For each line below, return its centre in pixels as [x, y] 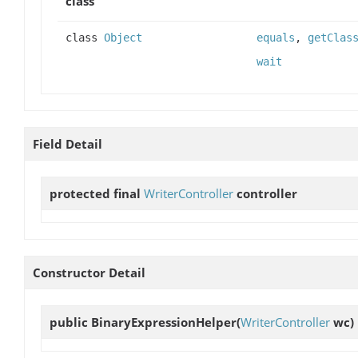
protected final [97, 194]
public [70, 322]
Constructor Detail [89, 273]
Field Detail [68, 144]
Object [123, 38]
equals [276, 38]
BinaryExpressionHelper [164, 322]
